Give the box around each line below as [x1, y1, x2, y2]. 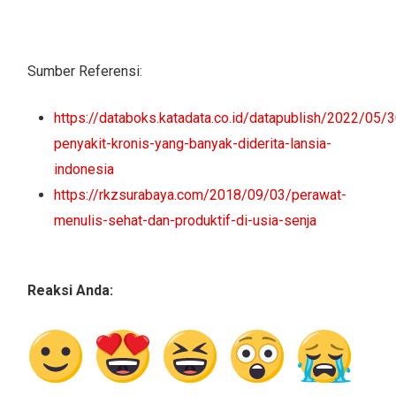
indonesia [54, 160, 115, 178]
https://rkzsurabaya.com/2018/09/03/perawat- [54, 186, 347, 203]
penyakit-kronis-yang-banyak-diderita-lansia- [54, 134, 332, 152]
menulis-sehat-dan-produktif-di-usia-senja [54, 211, 317, 229]
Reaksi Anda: [27, 281, 114, 299]
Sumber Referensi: [27, 62, 143, 80]
